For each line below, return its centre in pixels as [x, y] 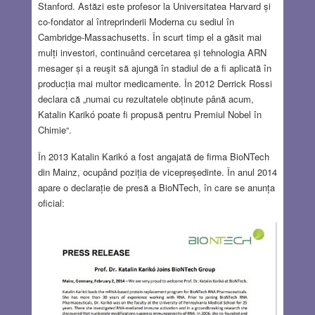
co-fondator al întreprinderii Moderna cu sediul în [136, 21]
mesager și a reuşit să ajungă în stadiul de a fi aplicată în [154, 67]
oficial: [51, 202]
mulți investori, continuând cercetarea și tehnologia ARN [152, 52]
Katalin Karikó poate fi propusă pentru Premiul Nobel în [149, 114]
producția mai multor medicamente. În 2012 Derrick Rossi [155, 83]
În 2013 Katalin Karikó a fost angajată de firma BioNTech [153, 156]
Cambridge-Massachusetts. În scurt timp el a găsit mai [149, 37]
